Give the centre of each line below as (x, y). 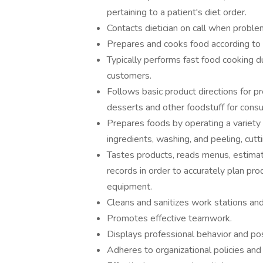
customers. (129, 76)
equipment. (129, 187)
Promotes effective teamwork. (169, 218)
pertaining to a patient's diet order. (177, 12)
